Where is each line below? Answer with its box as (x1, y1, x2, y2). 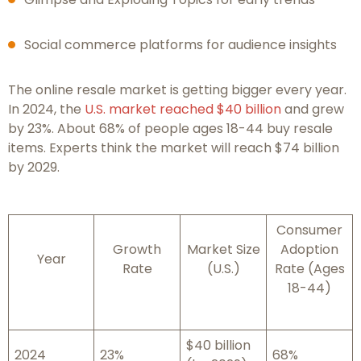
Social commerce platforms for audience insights (24, 35, 337, 55)
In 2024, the (8, 100, 85, 119)
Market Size (186, 240, 260, 259)
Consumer (276, 221, 342, 240)
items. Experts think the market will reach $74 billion (8, 139, 339, 158)
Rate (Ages (274, 259, 345, 279)
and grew (281, 100, 344, 119)
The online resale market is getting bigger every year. (8, 81, 346, 100)
